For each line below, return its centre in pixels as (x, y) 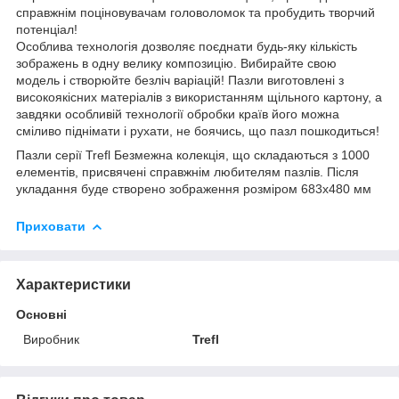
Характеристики (73, 284)
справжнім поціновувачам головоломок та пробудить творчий (195, 12)
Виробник (51, 339)
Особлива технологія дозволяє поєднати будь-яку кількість (187, 46)
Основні (41, 314)
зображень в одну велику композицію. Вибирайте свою (176, 63)
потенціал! (47, 29)
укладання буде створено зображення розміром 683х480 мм (194, 188)
